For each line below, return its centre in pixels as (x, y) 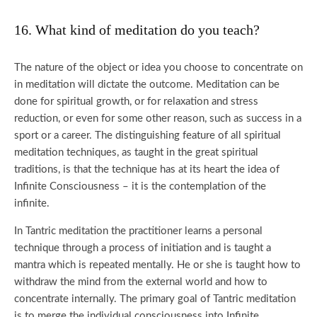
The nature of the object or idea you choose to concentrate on (158, 68)
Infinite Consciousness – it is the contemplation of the (140, 186)
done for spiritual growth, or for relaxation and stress (136, 102)
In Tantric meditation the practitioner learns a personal (138, 231)
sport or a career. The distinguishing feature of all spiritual (148, 136)
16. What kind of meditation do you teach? (137, 30)
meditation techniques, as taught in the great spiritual (136, 152)
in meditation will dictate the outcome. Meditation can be (147, 85)
